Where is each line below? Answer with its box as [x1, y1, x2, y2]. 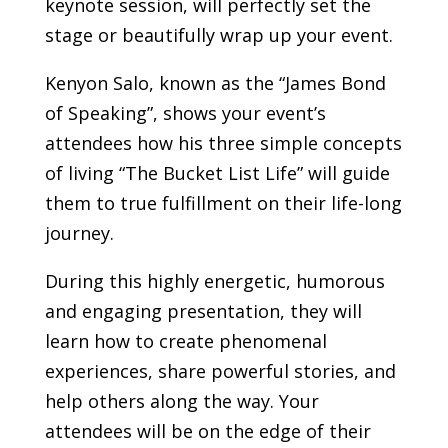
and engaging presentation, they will [44, 299, 362, 324]
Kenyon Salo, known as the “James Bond [44, 71, 386, 96]
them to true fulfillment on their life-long [44, 191, 402, 216]
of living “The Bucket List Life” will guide [44, 161, 390, 186]
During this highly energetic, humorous [44, 269, 385, 294]
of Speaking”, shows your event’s [44, 101, 326, 126]
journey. [44, 221, 114, 246]
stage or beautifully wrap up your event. [44, 23, 393, 48]
